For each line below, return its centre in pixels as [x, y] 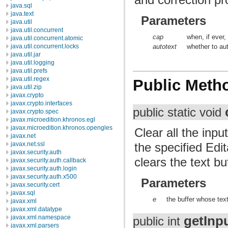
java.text [22, 14]
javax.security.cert [35, 185]
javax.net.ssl [28, 144]
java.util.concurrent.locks [45, 46]
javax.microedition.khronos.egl [53, 120]
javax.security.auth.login [44, 168]
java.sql [21, 6]
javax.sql [23, 193]
